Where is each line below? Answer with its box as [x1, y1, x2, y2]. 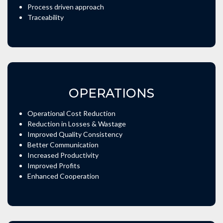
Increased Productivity [27, 151, 99, 160]
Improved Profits [27, 161, 80, 170]
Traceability [27, 13, 64, 22]
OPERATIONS [69, 86, 154, 101]
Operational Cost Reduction [27, 109, 115, 118]
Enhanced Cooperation [27, 172, 99, 181]
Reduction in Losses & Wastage [27, 119, 126, 128]
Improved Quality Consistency [27, 130, 122, 139]
